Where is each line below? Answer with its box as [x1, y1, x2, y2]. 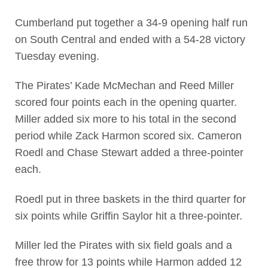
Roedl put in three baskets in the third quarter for [14, 193, 246, 205]
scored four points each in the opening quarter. [14, 96, 237, 109]
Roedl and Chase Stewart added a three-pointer [14, 147, 243, 159]
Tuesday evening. [14, 50, 99, 62]
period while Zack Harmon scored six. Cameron [14, 130, 242, 142]
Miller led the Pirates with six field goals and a [14, 239, 232, 251]
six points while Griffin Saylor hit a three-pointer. [14, 209, 242, 222]
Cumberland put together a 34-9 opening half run [14, 16, 248, 29]
